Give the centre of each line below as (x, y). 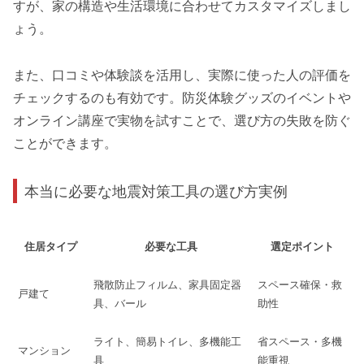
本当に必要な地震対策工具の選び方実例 (156, 191)
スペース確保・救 (300, 285)
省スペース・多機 (300, 342)
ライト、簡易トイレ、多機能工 (167, 342)
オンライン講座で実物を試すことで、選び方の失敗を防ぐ (182, 121)
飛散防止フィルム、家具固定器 (167, 285)
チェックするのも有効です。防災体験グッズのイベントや (182, 98)
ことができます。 (65, 144)
